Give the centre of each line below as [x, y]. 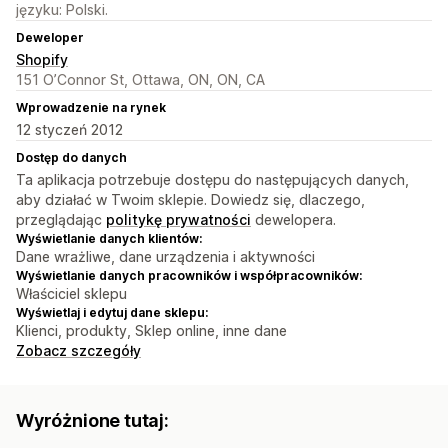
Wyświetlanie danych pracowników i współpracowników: [189, 276]
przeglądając [61, 220]
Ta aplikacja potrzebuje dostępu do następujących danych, [212, 180]
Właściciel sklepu [71, 294]
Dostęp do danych [71, 158]
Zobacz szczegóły [78, 351]
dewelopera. [293, 220]
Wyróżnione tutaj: [92, 421]
